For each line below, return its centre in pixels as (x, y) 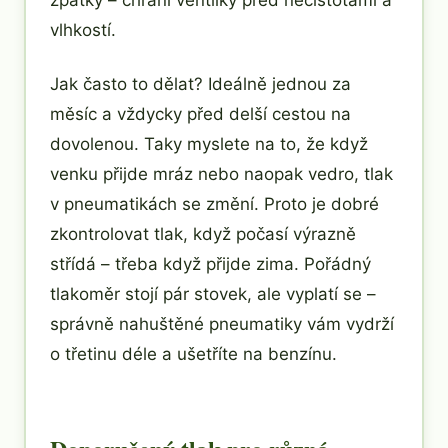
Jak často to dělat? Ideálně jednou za (200, 83)
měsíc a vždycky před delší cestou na (200, 113)
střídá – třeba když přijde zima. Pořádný (210, 263)
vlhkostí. (83, 29)
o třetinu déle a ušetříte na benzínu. (193, 353)
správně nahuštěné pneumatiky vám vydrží (222, 323)
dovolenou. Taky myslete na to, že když (209, 143)
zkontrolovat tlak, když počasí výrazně (203, 233)
